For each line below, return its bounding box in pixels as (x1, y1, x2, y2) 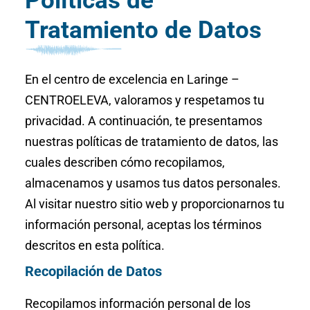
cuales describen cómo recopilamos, (24, 155, 225, 170)
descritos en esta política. (24, 238, 165, 253)
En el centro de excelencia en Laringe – (24, 72, 239, 86)
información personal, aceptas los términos (24, 217, 262, 232)
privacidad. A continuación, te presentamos (24, 113, 262, 128)
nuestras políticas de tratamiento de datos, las (24, 134, 278, 149)
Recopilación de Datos (24, 263, 162, 280)
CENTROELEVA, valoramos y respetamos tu (24, 93, 264, 107)
